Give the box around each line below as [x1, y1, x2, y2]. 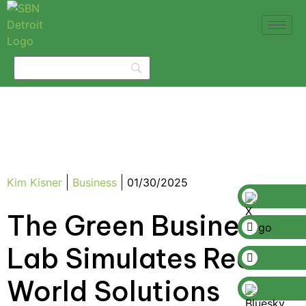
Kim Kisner [7, 176, 62, 189]
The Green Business [7, 208, 267, 243]
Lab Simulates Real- [7, 241, 279, 276]
